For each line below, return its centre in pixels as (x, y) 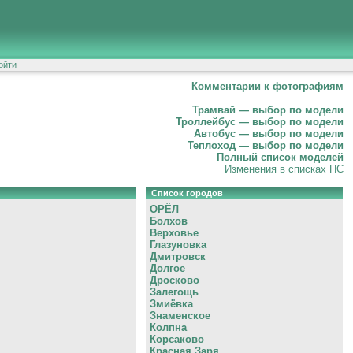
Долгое (167, 269)
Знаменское (180, 316)
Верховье (174, 233)
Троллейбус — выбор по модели (260, 122)
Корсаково (177, 340)
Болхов (169, 221)
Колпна (168, 328)
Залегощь (174, 292)
